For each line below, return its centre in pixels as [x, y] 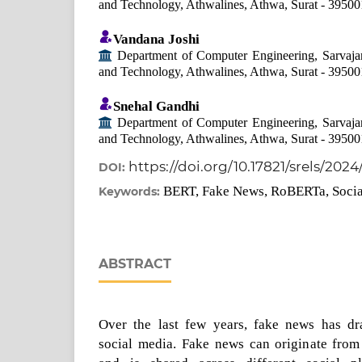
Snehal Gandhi [156, 106]
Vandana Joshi [156, 39]
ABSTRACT [135, 264]
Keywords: [131, 192]
